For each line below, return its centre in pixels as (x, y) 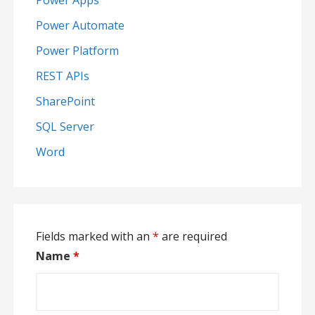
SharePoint (65, 102)
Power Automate (80, 26)
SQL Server (65, 127)
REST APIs (62, 76)
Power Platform (77, 51)
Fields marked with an (94, 237)
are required (193, 237)
